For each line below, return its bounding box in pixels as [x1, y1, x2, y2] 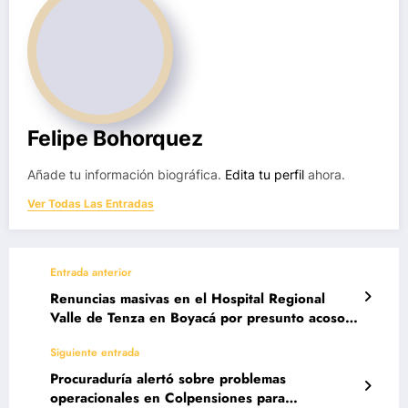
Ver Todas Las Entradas [27, 197, 154, 211]
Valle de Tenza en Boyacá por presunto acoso [50, 308, 345, 329]
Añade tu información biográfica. [27, 168, 225, 183]
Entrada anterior [50, 264, 132, 281]
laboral [50, 327, 98, 348]
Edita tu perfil [225, 168, 304, 183]
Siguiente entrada [50, 344, 139, 362]
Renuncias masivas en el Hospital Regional [50, 289, 325, 310]
